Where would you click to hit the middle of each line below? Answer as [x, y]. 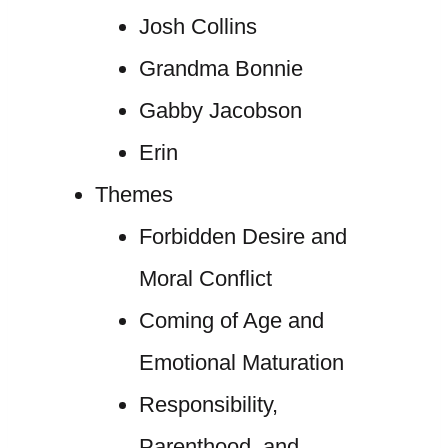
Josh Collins [197, 26]
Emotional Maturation [241, 362]
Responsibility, [208, 404]
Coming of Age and [231, 320]
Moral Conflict [205, 278]
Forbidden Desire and [242, 236]
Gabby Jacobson [220, 110]
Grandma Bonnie [220, 68]
